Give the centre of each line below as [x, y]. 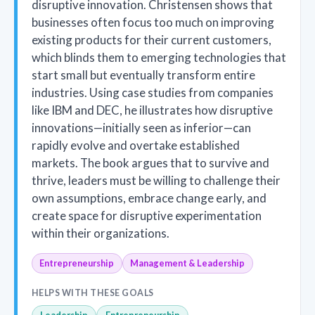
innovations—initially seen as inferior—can [141, 128]
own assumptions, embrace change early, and [149, 198]
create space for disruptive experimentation [147, 216]
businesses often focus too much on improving [153, 22]
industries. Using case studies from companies [153, 93]
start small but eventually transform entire [143, 75]
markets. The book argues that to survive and [150, 163]
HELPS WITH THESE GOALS [93, 292]
